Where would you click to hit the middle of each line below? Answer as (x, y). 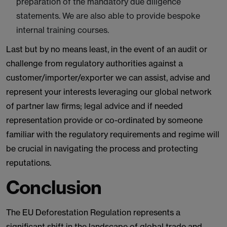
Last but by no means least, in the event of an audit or (107, 49)
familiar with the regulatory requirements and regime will (113, 134)
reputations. (29, 163)
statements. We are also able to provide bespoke (108, 16)
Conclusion (54, 187)
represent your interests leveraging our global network (109, 92)
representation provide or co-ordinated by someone (104, 120)
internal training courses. (63, 30)
